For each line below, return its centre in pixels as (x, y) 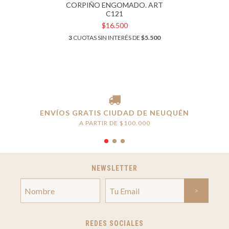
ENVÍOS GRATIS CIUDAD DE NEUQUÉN (114, 113)
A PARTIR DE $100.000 (114, 123)
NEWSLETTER (114, 168)
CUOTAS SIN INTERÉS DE (107, 38)
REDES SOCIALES (114, 223)
